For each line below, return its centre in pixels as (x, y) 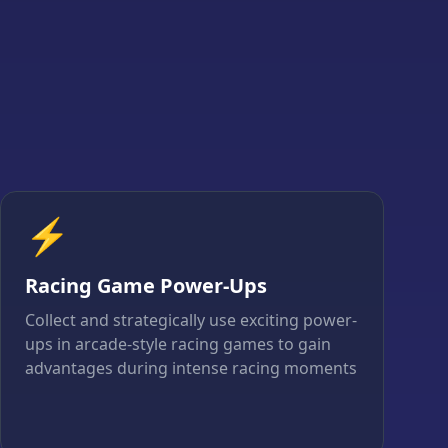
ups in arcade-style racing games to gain (178, 344)
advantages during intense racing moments (191, 368)
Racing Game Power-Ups (146, 286)
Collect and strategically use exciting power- (191, 320)
